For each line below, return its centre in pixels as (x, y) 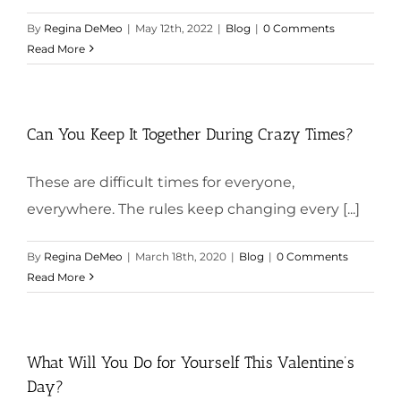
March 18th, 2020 (181, 256)
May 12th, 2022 (174, 28)
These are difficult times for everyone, (161, 182)
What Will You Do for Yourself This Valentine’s (191, 362)
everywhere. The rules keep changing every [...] (193, 209)
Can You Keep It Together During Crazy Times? (190, 134)
